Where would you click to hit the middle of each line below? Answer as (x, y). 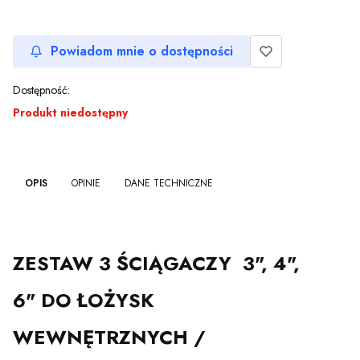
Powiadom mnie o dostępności (142, 51)
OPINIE (86, 183)
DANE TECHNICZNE (169, 183)
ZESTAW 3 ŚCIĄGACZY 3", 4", (156, 264)
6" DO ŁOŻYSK (84, 301)
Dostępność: (41, 90)
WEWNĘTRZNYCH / (109, 337)
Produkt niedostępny (70, 113)
